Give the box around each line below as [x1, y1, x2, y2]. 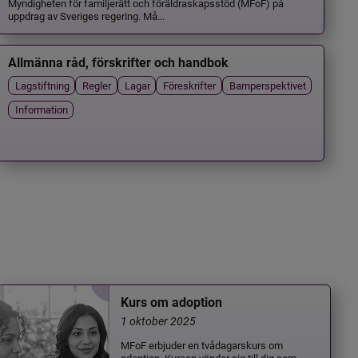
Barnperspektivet [229, 78, 306, 93]
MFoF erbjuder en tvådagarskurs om [121, 337, 284, 352]
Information [15, 102, 69, 117]
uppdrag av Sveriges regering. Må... [8, 8, 165, 22]
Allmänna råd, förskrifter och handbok [8, 55, 229, 71]
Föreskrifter [163, 78, 217, 93]
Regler [82, 78, 112, 93]
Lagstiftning [15, 78, 70, 93]
